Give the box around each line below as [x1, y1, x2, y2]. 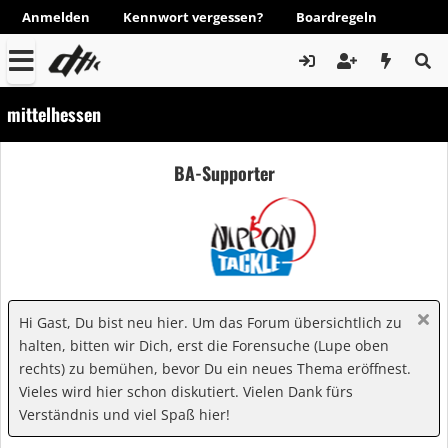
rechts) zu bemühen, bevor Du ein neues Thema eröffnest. [19, 359, 411, 378]
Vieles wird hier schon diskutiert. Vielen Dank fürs [19, 382, 353, 401]
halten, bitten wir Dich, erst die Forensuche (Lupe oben [19, 336, 389, 355]
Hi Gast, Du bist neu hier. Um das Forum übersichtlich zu [19, 313, 402, 332]
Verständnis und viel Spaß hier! [19, 405, 230, 424]
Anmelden [22, 8, 90, 26]
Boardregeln [296, 8, 377, 26]
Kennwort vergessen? [123, 8, 263, 26]
